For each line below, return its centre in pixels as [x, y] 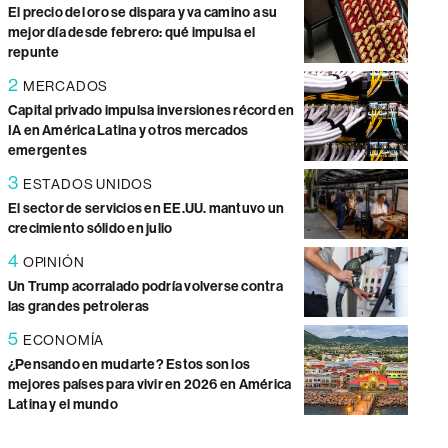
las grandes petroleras [78, 307]
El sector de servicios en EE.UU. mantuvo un [146, 209]
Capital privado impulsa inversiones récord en [151, 111]
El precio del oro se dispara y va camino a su [142, 13]
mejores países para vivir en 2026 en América [149, 385]
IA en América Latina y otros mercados [128, 131]
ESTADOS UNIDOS [88, 184]
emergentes [47, 151]
